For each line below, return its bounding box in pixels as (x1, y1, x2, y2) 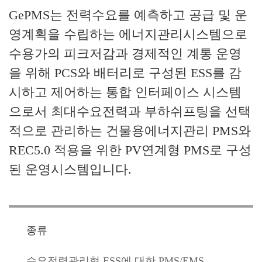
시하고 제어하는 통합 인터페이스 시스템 (9, 85, 242, 99)
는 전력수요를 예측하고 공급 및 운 (50, 8, 247, 22)
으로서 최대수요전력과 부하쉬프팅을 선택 (9, 104, 251, 119)
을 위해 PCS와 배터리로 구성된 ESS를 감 (9, 65, 242, 80)
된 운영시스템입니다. (9, 162, 132, 177)
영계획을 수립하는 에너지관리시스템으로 (9, 27, 247, 42)
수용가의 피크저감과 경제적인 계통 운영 (9, 46, 242, 61)
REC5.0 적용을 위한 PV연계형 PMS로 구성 (9, 143, 251, 157)
